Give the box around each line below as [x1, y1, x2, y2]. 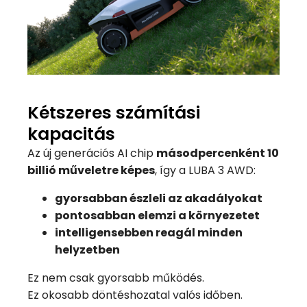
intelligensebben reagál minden [55, 225, 243, 241]
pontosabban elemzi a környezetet [55, 208, 260, 224]
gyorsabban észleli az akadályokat [55, 191, 262, 207]
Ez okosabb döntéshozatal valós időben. [27, 287, 243, 304]
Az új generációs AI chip [27, 145, 156, 162]
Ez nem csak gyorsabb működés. [27, 270, 204, 286]
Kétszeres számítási [27, 101, 200, 125]
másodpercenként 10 [156, 145, 279, 162]
